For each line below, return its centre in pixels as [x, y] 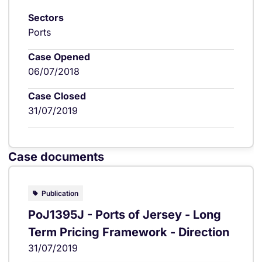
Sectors [46, 17]
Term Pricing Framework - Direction [129, 232]
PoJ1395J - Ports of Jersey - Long [125, 214]
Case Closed [57, 96]
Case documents [56, 156]
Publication [60, 193]
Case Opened [59, 56]
